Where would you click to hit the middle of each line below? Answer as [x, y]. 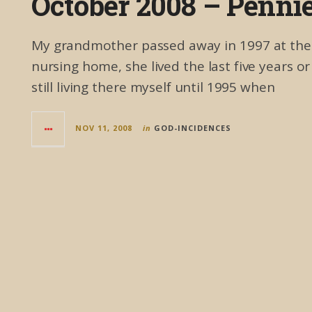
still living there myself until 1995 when [153, 87]
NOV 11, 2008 [104, 128]
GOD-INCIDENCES [193, 128]
